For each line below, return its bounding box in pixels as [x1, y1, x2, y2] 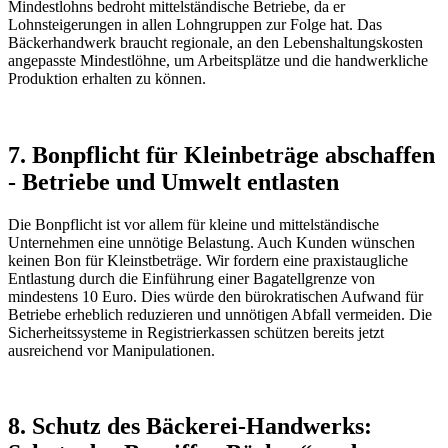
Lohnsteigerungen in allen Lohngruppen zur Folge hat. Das [8, 15, 382, 33]
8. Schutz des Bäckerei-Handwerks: [8, 413, 372, 440]
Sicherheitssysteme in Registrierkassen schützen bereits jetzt [8, 323, 384, 341]
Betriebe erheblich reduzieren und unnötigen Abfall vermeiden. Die [8, 305, 432, 323]
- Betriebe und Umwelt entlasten [8, 168, 339, 195]
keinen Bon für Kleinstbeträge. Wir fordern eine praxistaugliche [8, 251, 408, 269]
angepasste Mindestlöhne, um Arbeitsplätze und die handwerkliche [8, 51, 428, 69]
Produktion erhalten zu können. [8, 69, 206, 87]
